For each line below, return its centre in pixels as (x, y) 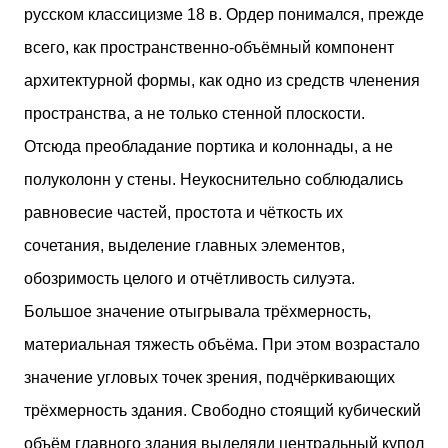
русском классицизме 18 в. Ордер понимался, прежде (224, 14)
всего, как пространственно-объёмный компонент (209, 47)
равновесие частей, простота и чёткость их (183, 212)
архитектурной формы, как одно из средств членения (222, 80)
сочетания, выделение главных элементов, (184, 245)
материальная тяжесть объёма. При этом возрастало (222, 344)
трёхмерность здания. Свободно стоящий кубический (222, 410)
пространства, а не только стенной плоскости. (194, 113)
